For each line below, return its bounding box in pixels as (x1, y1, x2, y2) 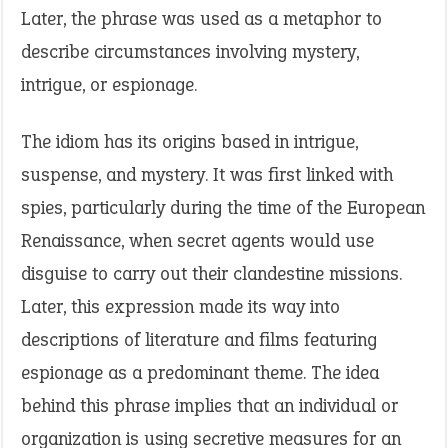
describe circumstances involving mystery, (21, 39, 359, 64)
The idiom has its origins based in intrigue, (21, 129, 358, 154)
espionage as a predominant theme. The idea (21, 360, 379, 385)
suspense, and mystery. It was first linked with (21, 162, 393, 187)
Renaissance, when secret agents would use (21, 228, 374, 253)
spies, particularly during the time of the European (21, 195, 425, 220)
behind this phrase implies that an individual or (21, 393, 398, 418)
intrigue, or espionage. (21, 72, 197, 97)
